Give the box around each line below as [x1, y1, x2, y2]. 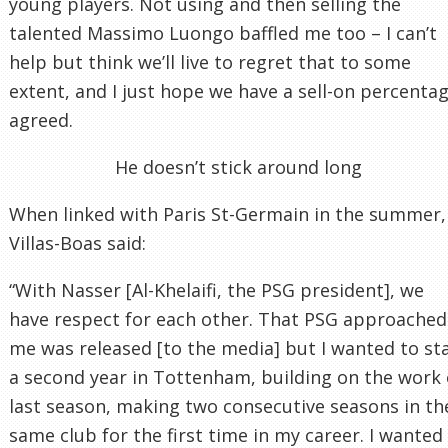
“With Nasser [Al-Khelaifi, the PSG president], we [9, 277, 424, 302]
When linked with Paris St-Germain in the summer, [9, 201, 446, 226]
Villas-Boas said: [9, 230, 146, 255]
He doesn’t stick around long [115, 154, 362, 179]
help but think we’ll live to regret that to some [9, 49, 411, 74]
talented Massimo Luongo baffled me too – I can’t [9, 20, 437, 45]
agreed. [9, 107, 73, 132]
